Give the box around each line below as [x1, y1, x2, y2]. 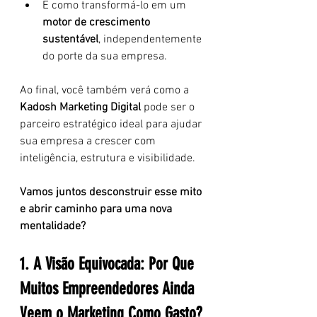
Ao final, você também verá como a [20, 83, 192, 98]
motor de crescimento [42, 16, 153, 30]
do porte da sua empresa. [42, 50, 167, 64]
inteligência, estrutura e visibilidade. [20, 151, 195, 166]
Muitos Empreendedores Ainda [20, 279, 198, 299]
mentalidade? [20, 219, 86, 234]
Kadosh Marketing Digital [20, 100, 141, 115]
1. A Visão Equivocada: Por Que [20, 254, 198, 274]
